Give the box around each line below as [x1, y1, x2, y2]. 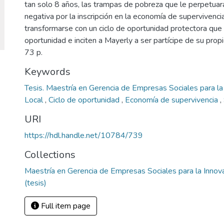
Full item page [39, 200, 90, 211]
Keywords [24, 65, 70, 78]
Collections [24, 148, 75, 161]
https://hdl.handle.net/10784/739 [24, 130, 143, 141]
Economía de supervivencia [125, 94, 220, 105]
